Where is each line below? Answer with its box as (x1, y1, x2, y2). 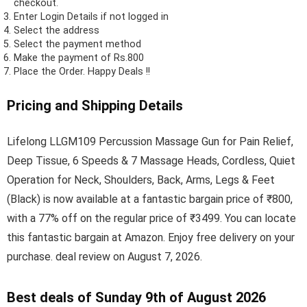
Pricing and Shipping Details (7, 97, 183, 114)
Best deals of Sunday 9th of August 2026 (7, 288, 266, 306)
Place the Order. (14, 65, 88, 77)
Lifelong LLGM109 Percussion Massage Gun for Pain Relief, (7, 134, 293, 148)
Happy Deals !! (88, 65, 150, 77)
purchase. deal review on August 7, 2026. (7, 249, 202, 263)
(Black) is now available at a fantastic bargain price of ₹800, (7, 192, 293, 206)
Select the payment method (14, 38, 141, 50)
